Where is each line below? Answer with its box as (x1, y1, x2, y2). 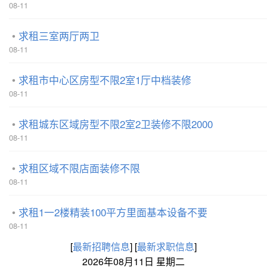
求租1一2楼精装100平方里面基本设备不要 (18, 204, 207, 219)
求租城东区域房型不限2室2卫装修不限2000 (18, 116, 213, 131)
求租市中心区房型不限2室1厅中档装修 (18, 72, 191, 87)
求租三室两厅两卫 (18, 28, 100, 43)
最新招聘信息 (73, 240, 130, 253)
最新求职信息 (137, 240, 194, 253)
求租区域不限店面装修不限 (18, 160, 140, 175)
